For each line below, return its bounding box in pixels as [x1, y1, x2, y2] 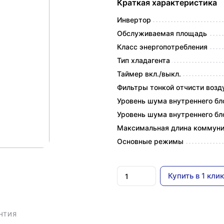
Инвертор [117, 15, 151, 24]
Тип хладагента [117, 56, 170, 64]
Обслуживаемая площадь [117, 29, 207, 37]
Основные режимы [117, 137, 183, 145]
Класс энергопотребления [117, 42, 207, 51]
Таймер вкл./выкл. [117, 69, 181, 78]
